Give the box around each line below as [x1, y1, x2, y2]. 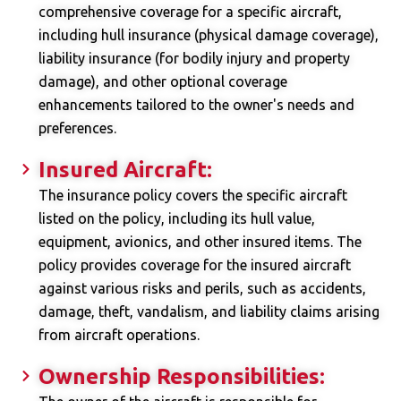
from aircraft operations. [38, 327, 200, 344]
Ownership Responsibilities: [38, 364, 325, 389]
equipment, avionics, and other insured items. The [38, 234, 362, 251]
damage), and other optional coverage [38, 73, 287, 90]
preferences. [38, 120, 116, 137]
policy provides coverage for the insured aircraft [38, 257, 351, 274]
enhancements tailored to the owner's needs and [38, 97, 354, 114]
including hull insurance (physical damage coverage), [38, 27, 379, 44]
